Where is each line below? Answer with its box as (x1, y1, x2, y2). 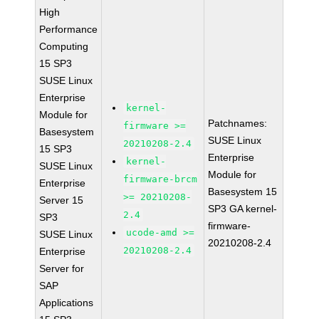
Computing (39, 41, 89, 52)
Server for (39, 263, 85, 274)
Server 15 (39, 194, 84, 206)
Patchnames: (208, 117, 268, 129)
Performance (39, 23, 98, 35)
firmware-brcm (123, 174, 198, 184)
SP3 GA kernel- (208, 203, 278, 214)
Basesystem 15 (208, 186, 278, 197)
